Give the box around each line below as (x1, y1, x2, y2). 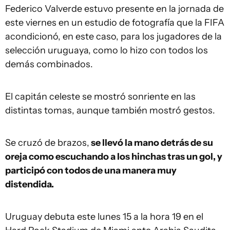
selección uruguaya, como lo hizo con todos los (5, 45, 208, 56)
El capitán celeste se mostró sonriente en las (5, 91, 196, 102)
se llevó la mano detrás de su (89, 137, 213, 148)
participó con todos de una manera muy (5, 165, 177, 176)
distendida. (5, 179, 54, 190)
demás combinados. (5, 59, 93, 70)
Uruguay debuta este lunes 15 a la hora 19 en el (5, 211, 203, 222)
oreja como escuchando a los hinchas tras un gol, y (5, 151, 222, 162)
